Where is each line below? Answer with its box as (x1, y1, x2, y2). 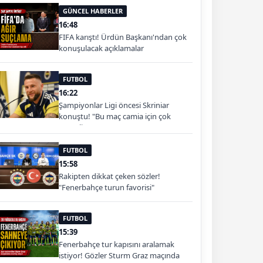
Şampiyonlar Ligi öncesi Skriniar (59, 99, 169, 110)
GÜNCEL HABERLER (63, 6, 123, 15)
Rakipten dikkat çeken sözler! (59, 170, 160, 181)
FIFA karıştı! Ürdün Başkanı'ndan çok (59, 31, 187, 42)
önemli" (59, 122, 86, 133)
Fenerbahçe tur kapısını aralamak (59, 238, 174, 249)
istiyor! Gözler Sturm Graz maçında (59, 249, 180, 261)
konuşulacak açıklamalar (59, 42, 144, 53)
